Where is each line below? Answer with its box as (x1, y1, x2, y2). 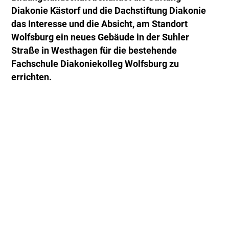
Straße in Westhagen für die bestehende (11, 45, 177, 56)
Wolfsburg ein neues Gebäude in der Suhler (11, 32, 190, 43)
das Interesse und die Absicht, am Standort (11, 19, 188, 30)
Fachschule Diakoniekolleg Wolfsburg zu (11, 59, 179, 70)
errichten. (11, 72, 52, 83)
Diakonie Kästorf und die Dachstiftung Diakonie (11, 6, 207, 16)
